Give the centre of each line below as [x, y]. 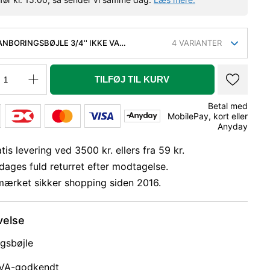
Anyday [233, 126]
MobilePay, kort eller [208, 116]
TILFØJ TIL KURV [132, 79]
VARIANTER [199, 43]
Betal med [228, 106]
